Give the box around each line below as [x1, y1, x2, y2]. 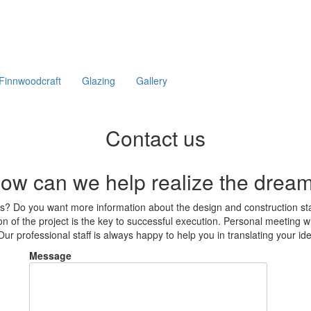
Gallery [136, 74, 167, 88]
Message [28, 249, 72, 263]
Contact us [106, 123, 205, 153]
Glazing [82, 74, 115, 88]
